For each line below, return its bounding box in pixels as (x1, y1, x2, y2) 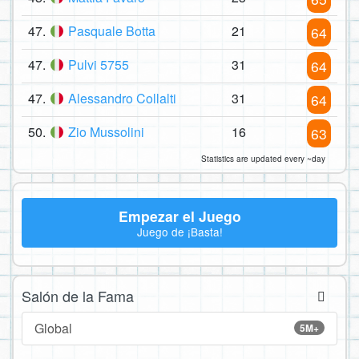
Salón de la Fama (22, 284, 134, 306)
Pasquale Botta (68, 22, 155, 41)
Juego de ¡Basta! (136, 224, 223, 240)
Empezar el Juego (118, 205, 241, 226)
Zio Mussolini (68, 123, 144, 142)
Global (34, 318, 72, 337)
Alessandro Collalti (68, 89, 176, 108)
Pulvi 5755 (68, 55, 129, 75)
